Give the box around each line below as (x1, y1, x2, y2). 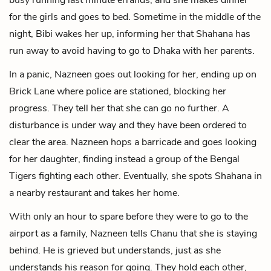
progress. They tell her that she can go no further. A (9, 101, 229, 115)
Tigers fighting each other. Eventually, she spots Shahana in (9, 169, 262, 183)
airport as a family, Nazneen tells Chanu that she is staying (9, 226, 257, 240)
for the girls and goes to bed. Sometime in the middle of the (9, 10, 261, 24)
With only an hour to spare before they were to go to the (9, 209, 248, 223)
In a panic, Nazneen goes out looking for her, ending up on (9, 67, 256, 81)
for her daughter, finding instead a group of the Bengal (9, 152, 240, 166)
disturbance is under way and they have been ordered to (9, 118, 247, 132)
